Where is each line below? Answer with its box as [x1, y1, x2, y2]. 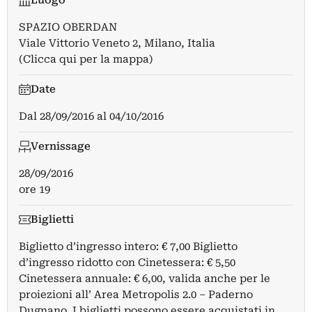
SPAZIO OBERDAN [19, 21, 117, 33]
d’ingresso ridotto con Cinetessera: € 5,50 [19, 256, 235, 269]
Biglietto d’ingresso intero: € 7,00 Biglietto [19, 240, 237, 253]
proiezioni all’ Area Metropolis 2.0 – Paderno [19, 288, 253, 301]
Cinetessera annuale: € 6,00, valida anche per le [19, 272, 270, 285]
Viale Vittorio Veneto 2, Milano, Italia [19, 37, 215, 49]
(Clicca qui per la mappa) [19, 53, 153, 65]
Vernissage [30, 140, 91, 153]
